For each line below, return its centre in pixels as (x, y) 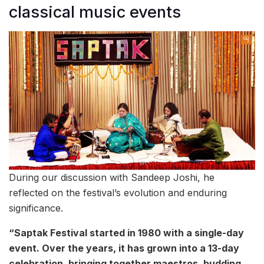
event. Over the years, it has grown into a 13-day (124, 248)
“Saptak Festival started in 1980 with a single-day (126, 232)
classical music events (95, 12)
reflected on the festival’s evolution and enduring (118, 192)
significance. (36, 208)
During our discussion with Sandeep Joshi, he (112, 177)
